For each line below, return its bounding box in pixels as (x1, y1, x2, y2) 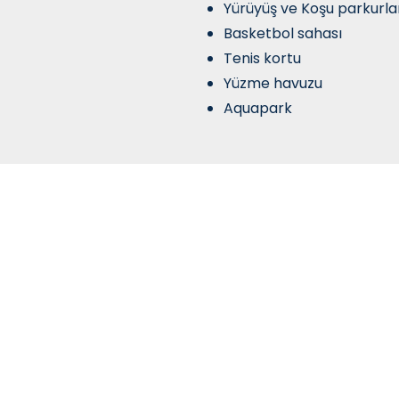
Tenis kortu (224, 47, 302, 69)
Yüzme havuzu (224, 72, 323, 94)
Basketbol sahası (224, 22, 343, 44)
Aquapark (224, 97, 293, 118)
